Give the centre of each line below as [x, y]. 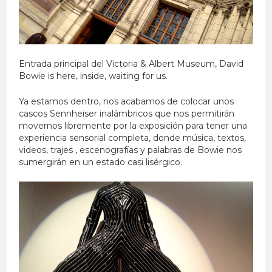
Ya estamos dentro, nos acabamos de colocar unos [127, 102]
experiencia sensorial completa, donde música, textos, [133, 138]
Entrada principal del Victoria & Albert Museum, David [131, 64]
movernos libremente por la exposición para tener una [133, 126]
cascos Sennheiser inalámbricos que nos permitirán [127, 114]
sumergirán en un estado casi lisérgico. [101, 162]
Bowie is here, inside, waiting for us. [93, 76]
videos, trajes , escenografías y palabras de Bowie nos [131, 150]
